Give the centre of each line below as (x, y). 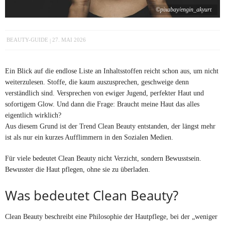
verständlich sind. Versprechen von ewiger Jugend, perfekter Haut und (104, 93)
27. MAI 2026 (69, 40)
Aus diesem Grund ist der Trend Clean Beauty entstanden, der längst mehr (110, 126)
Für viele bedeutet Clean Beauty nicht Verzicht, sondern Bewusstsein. (103, 158)
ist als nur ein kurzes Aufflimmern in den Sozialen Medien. (89, 137)
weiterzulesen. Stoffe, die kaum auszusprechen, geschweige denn (97, 82)
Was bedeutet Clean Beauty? (92, 195)
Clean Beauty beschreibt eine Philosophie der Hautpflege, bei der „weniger (111, 216)
